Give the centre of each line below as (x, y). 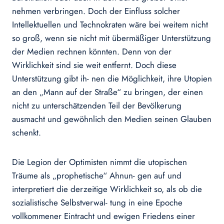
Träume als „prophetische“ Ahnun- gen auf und (97, 176)
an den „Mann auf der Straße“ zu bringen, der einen (107, 92)
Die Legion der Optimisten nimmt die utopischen (99, 162)
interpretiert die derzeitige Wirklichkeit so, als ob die (107, 189)
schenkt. (26, 133)
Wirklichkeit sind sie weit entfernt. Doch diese (94, 65)
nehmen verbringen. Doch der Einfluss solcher (96, 11)
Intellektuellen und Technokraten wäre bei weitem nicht (110, 25)
